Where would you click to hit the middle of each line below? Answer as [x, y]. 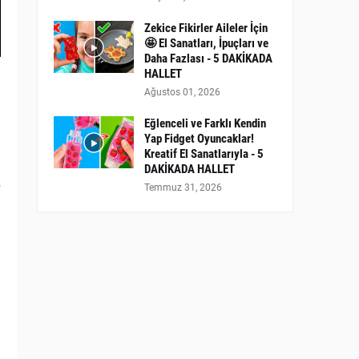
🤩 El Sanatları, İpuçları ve [206, 43]
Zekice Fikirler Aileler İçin [206, 28]
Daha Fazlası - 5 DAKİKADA [208, 58]
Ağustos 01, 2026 [182, 92]
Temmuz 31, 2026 [183, 188]
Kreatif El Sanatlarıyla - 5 [204, 154]
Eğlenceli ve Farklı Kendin [205, 123]
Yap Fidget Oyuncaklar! [199, 139]
